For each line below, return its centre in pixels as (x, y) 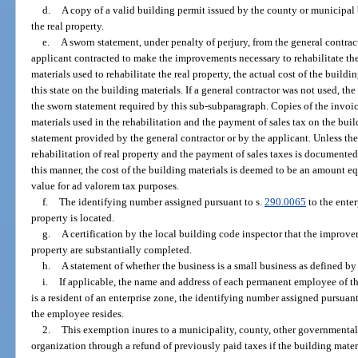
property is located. (73, 217)
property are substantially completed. (112, 249)
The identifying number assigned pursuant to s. (161, 201)
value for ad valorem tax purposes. (105, 185)
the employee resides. (78, 313)
